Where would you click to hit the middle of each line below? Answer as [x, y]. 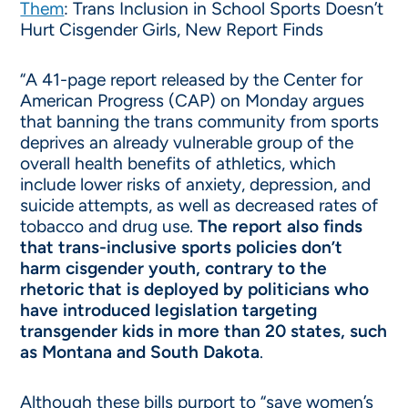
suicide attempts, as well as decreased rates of [199, 205]
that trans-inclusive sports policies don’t [182, 247]
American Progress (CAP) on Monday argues [193, 101]
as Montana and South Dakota [140, 352]
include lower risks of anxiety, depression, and [196, 184]
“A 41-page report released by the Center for [192, 80]
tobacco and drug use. [109, 226]
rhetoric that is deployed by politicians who [195, 289]
